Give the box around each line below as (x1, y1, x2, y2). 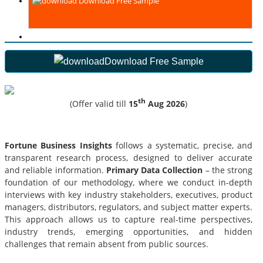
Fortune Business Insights (5, 139, 116, 151)
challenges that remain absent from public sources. (5, 238, 208, 249)
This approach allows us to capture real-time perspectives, (5, 213, 252, 225)
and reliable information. (5, 164, 104, 176)
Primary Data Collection (103, 164, 205, 176)
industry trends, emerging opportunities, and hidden (5, 225, 252, 237)
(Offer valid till (70, 97, 129, 109)
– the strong (205, 164, 252, 176)
